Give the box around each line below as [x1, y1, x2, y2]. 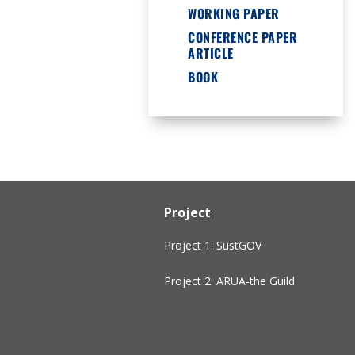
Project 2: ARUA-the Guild [164, 273, 295, 289]
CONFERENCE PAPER [188, 28, 297, 48]
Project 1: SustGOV [164, 237, 261, 253]
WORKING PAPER [188, 4, 280, 24]
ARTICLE [188, 44, 234, 63]
